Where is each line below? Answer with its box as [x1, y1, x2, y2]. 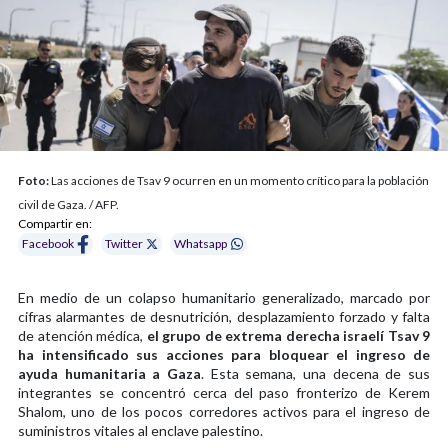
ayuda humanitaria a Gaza [18, 364, 201, 382]
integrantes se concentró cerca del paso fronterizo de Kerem [18, 383, 430, 401]
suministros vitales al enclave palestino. [18, 421, 263, 439]
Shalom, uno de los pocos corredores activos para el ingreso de [18, 402, 430, 420]
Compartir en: [18, 215, 92, 231]
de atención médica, [18, 326, 143, 344]
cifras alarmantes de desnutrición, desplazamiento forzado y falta [18, 307, 430, 325]
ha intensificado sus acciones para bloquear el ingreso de [18, 345, 430, 363]
